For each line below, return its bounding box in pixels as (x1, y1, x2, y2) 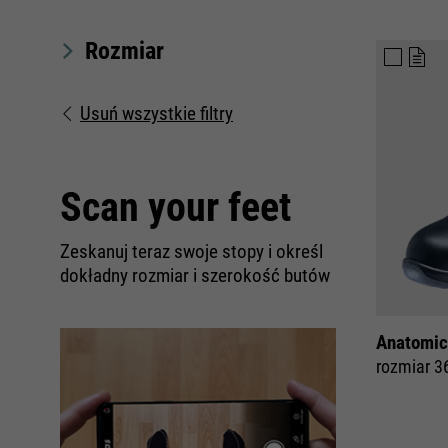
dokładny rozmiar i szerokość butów (60, 264, 330, 287)
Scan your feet (60, 184, 291, 231)
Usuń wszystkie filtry (80, 102, 233, 125)
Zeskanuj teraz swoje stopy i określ (60, 240, 323, 263)
